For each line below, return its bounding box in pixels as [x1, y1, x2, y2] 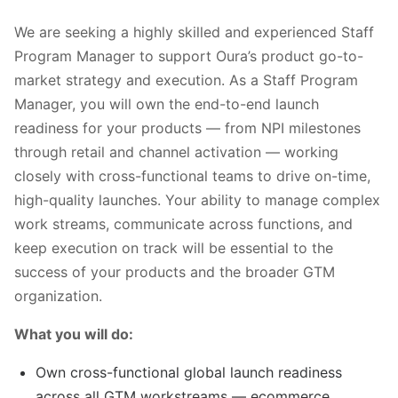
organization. [14, 286, 102, 305]
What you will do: [14, 324, 133, 343]
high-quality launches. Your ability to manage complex [14, 190, 380, 209]
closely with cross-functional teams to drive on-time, [14, 166, 370, 185]
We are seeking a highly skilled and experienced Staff [14, 22, 374, 41]
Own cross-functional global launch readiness [36, 362, 342, 381]
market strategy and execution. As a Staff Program [14, 70, 358, 89]
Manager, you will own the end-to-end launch [14, 94, 319, 113]
